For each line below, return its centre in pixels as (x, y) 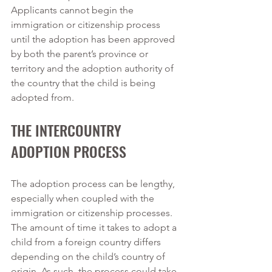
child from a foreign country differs (87, 242)
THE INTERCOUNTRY (68, 130)
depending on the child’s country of (89, 257)
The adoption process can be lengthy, (94, 184)
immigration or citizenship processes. (93, 213)
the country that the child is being (84, 83)
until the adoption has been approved (94, 39)
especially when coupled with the (84, 198)
